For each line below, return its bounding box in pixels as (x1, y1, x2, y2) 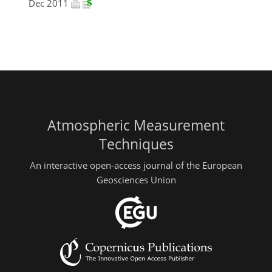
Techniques (98, 134, 174, 154)
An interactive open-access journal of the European (30, 159, 242, 171)
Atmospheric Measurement (47, 115, 225, 135)
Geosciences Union (96, 174, 176, 186)
